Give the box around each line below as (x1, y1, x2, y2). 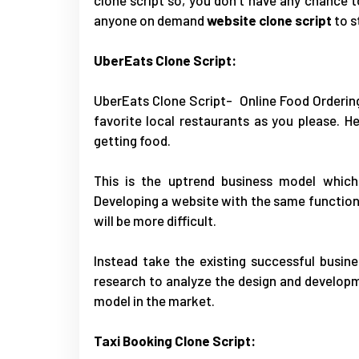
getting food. (93, 131, 171, 148)
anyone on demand (93, 11, 207, 28)
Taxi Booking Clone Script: (93, 332, 256, 349)
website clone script (206, 11, 334, 28)
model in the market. (93, 292, 215, 309)
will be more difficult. (93, 212, 221, 228)
